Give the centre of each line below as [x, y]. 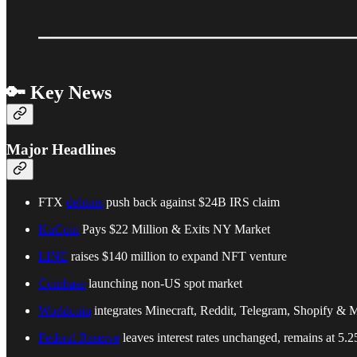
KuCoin [59, 229]
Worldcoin [65, 310]
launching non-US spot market [164, 283]
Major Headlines [61, 150]
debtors [84, 202]
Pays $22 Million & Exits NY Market [175, 229]
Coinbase [62, 283]
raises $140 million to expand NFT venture [177, 256]
